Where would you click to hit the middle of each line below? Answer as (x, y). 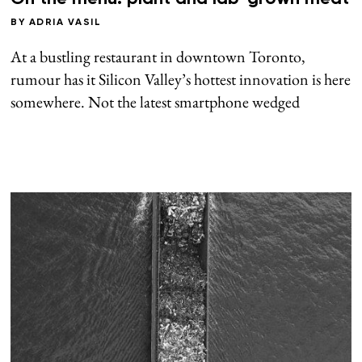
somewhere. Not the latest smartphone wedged (156, 102)
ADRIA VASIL (65, 23)
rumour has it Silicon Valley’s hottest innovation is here (181, 80)
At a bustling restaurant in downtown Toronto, (158, 57)
